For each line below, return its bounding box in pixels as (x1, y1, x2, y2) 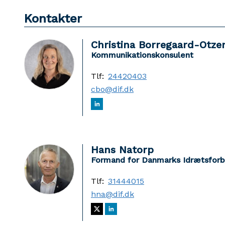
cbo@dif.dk (91, 84, 134, 94)
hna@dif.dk (91, 189, 134, 199)
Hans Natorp (91, 144, 154, 156)
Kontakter (24, 12, 82, 26)
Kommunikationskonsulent (91, 50, 193, 60)
